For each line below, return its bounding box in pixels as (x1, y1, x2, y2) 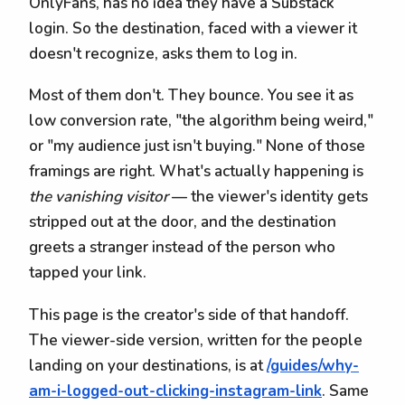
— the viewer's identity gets (168, 186, 368, 208)
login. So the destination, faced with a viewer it (29, 17, 357, 39)
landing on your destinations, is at (29, 354, 267, 376)
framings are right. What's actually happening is (29, 161, 363, 183)
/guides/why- (267, 354, 359, 376)
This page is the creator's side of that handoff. (29, 304, 349, 325)
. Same (322, 380, 369, 401)
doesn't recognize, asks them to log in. (29, 42, 297, 64)
